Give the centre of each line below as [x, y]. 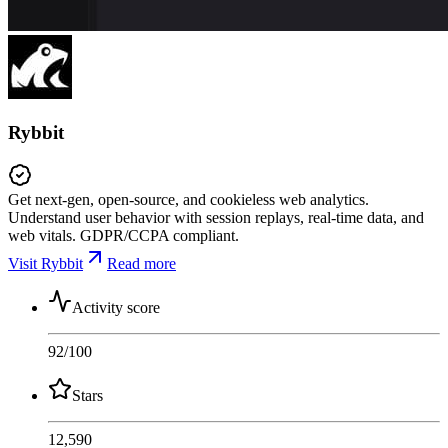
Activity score [116, 307]
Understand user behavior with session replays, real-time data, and [216, 217]
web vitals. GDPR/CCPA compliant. [123, 235]
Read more [141, 263]
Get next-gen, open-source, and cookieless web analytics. [188, 199]
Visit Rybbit [45, 263]
